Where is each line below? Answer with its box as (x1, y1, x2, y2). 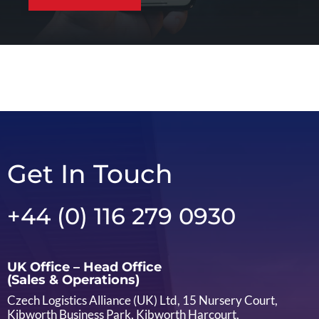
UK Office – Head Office (7, 258, 162, 275)
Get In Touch (7, 157, 173, 189)
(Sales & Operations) (7, 271, 140, 288)
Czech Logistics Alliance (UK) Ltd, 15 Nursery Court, (7, 292, 278, 308)
